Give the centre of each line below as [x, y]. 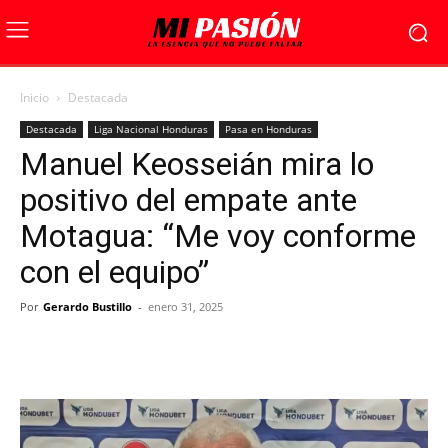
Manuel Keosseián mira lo [197, 164]
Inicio [34, 97]
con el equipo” [114, 272]
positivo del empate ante [188, 200]
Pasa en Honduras [268, 129]
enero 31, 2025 [185, 306]
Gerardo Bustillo [87, 306]
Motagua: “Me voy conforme [218, 236]
